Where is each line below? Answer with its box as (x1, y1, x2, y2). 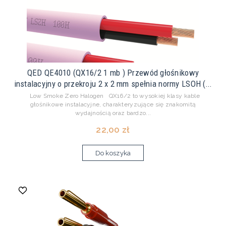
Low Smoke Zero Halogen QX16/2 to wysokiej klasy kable (26, 92, 200, 100)
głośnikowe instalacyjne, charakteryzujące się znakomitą (30, 101, 196, 108)
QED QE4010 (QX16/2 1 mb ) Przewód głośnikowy (27, 68, 199, 78)
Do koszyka (95, 149, 131, 157)
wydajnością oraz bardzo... (75, 109, 151, 117)
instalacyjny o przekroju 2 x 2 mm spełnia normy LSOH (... (14, 79, 212, 89)
